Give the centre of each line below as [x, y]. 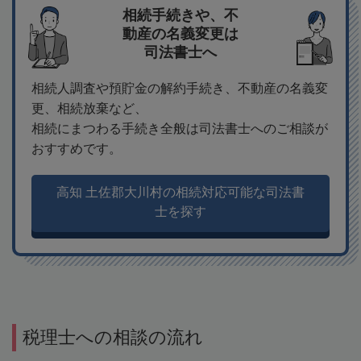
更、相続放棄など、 [89, 109]
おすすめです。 [77, 149]
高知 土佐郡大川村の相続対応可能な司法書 [180, 193]
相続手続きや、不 [180, 16]
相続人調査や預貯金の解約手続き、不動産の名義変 [180, 89]
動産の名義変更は [180, 34]
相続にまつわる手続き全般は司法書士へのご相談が [180, 129]
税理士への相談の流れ [113, 338]
